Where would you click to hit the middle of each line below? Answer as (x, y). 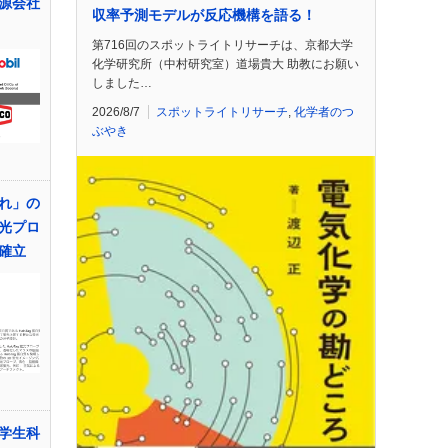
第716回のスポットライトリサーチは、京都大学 (222, 44)
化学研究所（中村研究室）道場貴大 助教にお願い (225, 63)
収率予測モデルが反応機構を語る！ (204, 14)
